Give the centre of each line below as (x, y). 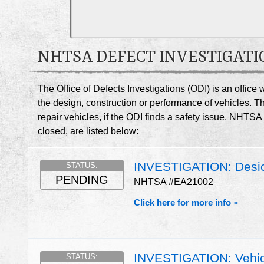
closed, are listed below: (88, 131)
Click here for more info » (186, 202)
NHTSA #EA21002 (174, 182)
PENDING (82, 180)
